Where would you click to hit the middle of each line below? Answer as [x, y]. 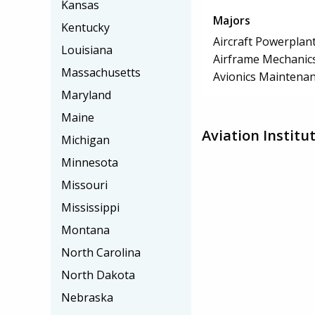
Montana [85, 230]
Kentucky [85, 27]
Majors [232, 20]
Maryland [86, 95]
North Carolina [101, 252]
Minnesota [90, 162]
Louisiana [87, 50]
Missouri [84, 185]
